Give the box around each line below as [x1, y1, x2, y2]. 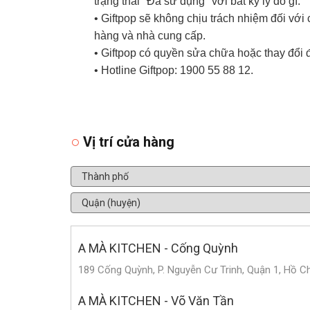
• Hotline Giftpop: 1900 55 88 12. [94, 64, 254, 76]
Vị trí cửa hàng [83, 133, 174, 150]
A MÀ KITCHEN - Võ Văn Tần [78, 293, 234, 308]
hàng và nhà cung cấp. [94, 29, 206, 42]
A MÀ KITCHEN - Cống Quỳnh [78, 240, 238, 255]
